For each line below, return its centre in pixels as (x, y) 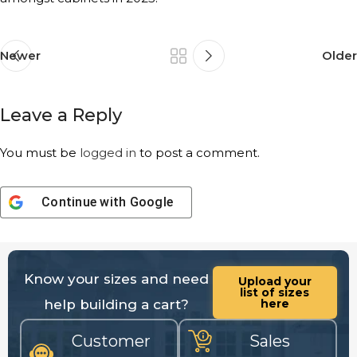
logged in (108, 153)
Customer (111, 341)
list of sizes (275, 293)
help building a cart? (116, 305)
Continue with (86, 202)
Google (151, 202)
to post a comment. (198, 153)
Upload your (275, 282)
